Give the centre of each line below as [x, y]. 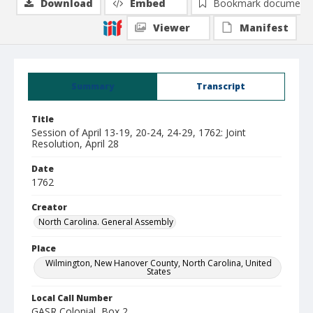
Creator [49, 207]
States [159, 271]
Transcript [221, 86]
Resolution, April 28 [75, 144]
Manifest [264, 28]
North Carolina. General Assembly [106, 222]
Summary [93, 86]
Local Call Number [72, 298]
